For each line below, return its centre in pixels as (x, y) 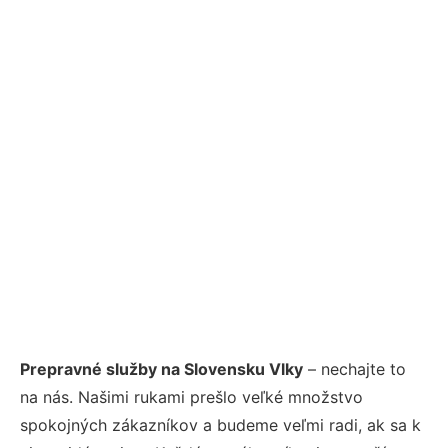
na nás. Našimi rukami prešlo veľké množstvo (191, 397)
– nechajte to (354, 369)
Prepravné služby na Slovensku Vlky (161, 369)
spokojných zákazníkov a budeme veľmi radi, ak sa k (220, 425)
